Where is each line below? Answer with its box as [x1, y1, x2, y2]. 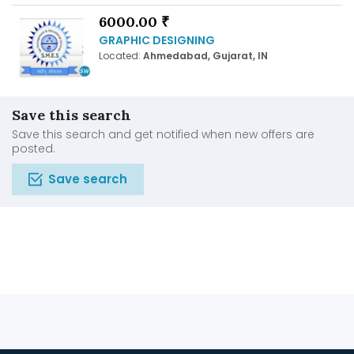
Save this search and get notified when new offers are [12, 126, 314, 143]
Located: [99, 48, 143, 62]
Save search [48, 171, 127, 188]
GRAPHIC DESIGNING [99, 32, 215, 48]
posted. [12, 141, 55, 157]
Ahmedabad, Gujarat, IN [143, 48, 268, 62]
